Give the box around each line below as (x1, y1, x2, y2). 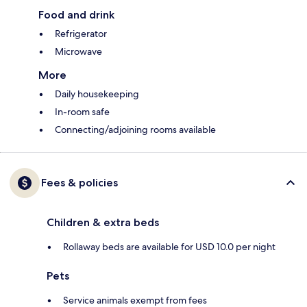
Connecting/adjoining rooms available (55, 123, 216, 136)
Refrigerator (55, 27, 107, 40)
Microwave (55, 45, 102, 58)
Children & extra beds (47, 216, 159, 230)
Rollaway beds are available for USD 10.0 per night (63, 241, 275, 254)
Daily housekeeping (55, 88, 139, 101)
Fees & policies (41, 176, 118, 190)
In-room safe (55, 106, 110, 119)
